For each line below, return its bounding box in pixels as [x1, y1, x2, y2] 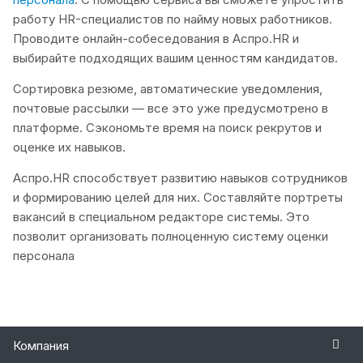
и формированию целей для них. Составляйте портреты [13, 190, 343, 206]
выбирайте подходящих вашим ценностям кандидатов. [13, 50, 338, 66]
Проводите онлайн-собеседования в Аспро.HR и [13, 31, 299, 47]
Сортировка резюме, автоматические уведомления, [13, 81, 322, 97]
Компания [13, 337, 69, 353]
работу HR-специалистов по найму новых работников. [13, 11, 332, 28]
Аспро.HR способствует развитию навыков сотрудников [13, 170, 348, 186]
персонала [13, 248, 75, 264]
